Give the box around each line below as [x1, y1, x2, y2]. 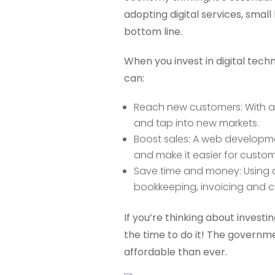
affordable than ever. [123, 245, 227, 260]
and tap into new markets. [133, 116, 259, 131]
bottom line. [123, 25, 182, 39]
